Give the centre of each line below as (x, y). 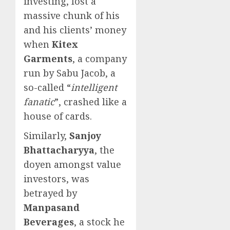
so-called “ (47, 88)
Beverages (49, 222)
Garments (48, 59)
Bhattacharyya (59, 150)
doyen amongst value (72, 165)
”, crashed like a (91, 102)
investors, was (56, 179)
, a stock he (99, 222)
